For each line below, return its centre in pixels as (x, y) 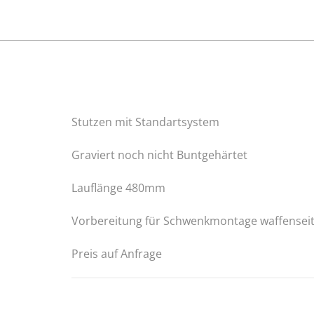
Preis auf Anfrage (117, 253)
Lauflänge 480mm (118, 187)
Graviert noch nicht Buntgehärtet (159, 155)
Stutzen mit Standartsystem (145, 122)
